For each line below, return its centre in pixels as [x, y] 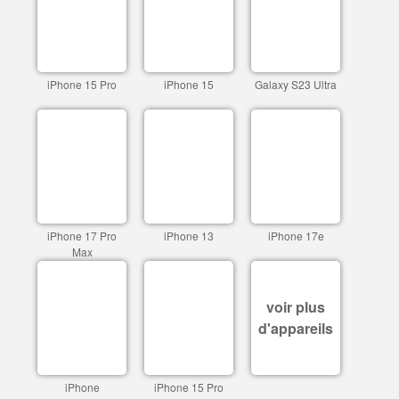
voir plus [296, 307]
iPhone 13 [189, 236]
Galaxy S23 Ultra [296, 84]
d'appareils [296, 328]
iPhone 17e [296, 236]
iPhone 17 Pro [82, 236]
